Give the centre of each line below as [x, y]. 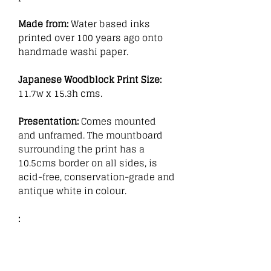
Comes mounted [119, 121]
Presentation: [50, 121]
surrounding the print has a [81, 149]
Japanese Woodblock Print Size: [90, 79]
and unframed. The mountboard [90, 135]
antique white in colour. [72, 191]
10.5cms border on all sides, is [88, 163]
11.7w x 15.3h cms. [60, 93]
